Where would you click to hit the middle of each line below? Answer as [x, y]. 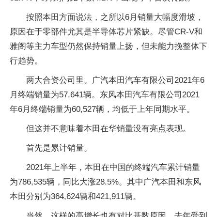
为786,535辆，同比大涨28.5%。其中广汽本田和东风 [105, 182]
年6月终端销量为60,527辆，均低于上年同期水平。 [102, 109]
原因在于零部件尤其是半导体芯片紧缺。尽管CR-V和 [106, 32]
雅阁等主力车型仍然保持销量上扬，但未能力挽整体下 [108, 46]
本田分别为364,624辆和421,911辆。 [75, 196]
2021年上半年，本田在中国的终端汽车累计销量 [113, 167]
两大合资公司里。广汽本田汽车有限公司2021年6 [115, 80]
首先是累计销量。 [59, 148]
